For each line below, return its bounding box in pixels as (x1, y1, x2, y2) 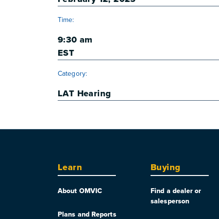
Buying (151, 161, 181, 174)
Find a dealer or (151, 186, 201, 196)
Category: (58, 68, 87, 79)
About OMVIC (58, 186, 103, 196)
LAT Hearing (58, 87, 111, 100)
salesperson (151, 196, 190, 206)
